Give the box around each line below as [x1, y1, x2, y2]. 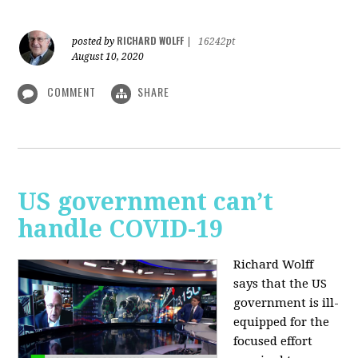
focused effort [233, 333, 313, 348]
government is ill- [233, 295, 340, 310]
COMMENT [44, 83, 100, 101]
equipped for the [233, 314, 330, 329]
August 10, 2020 [72, 51, 145, 63]
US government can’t [18, 187, 274, 216]
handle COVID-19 [18, 214, 224, 243]
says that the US [233, 276, 328, 291]
